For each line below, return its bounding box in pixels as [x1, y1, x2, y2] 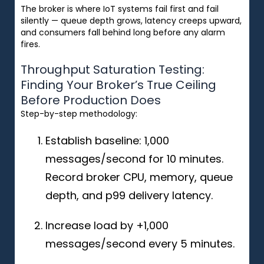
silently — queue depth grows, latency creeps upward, [21, 14, 242, 27]
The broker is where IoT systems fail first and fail [21, 2, 219, 15]
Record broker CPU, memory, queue [45, 169, 233, 184]
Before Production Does [21, 91, 161, 108]
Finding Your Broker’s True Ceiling [21, 76, 216, 93]
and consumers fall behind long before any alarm [21, 26, 225, 38]
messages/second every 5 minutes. [45, 236, 235, 251]
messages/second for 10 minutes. [45, 151, 223, 166]
